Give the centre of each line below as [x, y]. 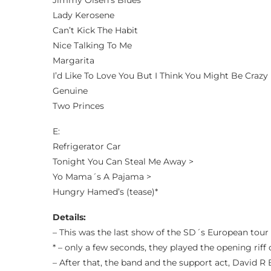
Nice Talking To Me [92, 45]
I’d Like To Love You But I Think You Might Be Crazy [160, 76]
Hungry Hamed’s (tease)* [105, 192]
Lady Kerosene [83, 15]
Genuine [70, 91]
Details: [69, 217]
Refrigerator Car [87, 146]
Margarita [73, 60]
